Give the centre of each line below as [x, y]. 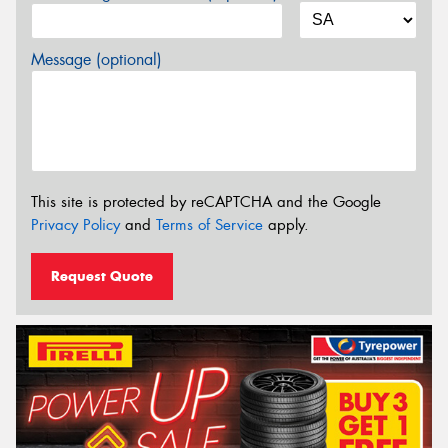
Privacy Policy [75, 224]
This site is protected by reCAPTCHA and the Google [206, 201]
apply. [286, 224]
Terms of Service [209, 224]
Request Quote [102, 276]
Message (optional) [96, 60]
